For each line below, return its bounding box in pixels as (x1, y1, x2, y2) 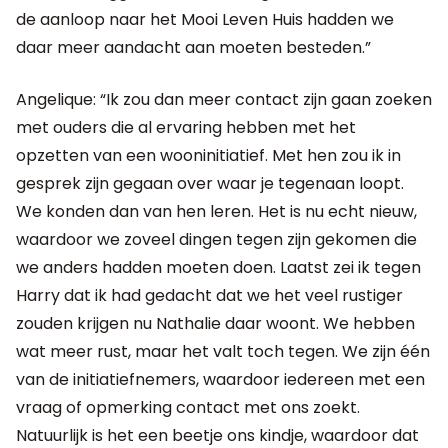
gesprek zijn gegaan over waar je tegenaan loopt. (16, 171, 404, 195)
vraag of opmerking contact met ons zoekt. (16, 395, 360, 419)
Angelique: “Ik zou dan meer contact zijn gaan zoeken (16, 87, 432, 111)
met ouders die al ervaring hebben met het (16, 115, 356, 139)
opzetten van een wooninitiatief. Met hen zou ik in (16, 143, 401, 167)
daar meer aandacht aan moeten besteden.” (16, 35, 371, 59)
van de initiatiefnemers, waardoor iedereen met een (16, 367, 425, 391)
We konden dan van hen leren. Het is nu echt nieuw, (16, 199, 417, 223)
